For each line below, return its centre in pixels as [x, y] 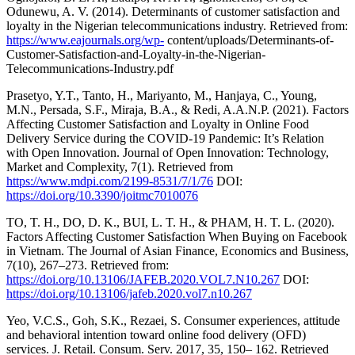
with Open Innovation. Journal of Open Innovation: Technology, [168, 152]
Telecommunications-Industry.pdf [90, 68]
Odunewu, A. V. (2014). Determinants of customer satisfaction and [173, 11]
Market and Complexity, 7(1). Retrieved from [120, 166]
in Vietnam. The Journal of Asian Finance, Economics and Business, [177, 250]
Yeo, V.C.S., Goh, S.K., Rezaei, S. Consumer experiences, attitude [173, 320]
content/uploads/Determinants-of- [249, 40]
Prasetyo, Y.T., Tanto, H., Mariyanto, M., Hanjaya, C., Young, [162, 95]
